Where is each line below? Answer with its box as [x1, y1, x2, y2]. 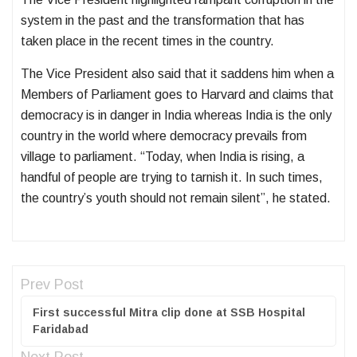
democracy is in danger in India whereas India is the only [21, 108, 331, 123]
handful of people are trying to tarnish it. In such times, [21, 171, 323, 185]
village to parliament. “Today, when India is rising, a [21, 150, 304, 164]
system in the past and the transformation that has [21, 14, 304, 28]
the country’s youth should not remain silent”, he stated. [21, 191, 331, 206]
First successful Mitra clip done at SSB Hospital [33, 306, 305, 320]
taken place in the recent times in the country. [21, 34, 274, 49]
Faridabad [33, 323, 88, 336]
